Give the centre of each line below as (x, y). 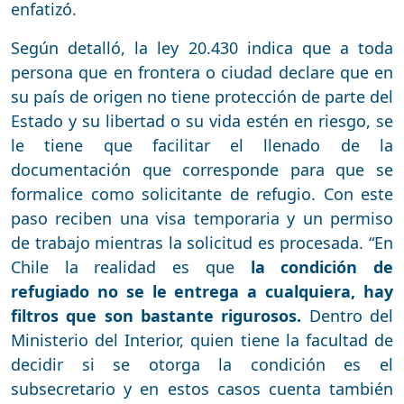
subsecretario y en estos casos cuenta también (202, 388)
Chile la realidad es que (131, 266)
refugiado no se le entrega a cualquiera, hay (202, 291)
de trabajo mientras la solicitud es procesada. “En (202, 242)
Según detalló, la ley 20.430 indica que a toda (202, 47)
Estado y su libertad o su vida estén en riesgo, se (202, 120)
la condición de (322, 266)
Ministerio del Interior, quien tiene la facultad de (202, 340)
